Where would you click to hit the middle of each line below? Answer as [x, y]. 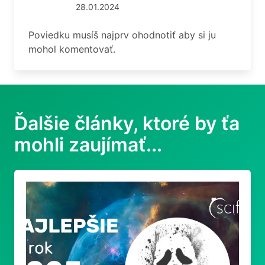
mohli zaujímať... [88, 145]
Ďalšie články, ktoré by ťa [127, 124]
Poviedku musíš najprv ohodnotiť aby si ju [122, 35]
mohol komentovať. [72, 49]
